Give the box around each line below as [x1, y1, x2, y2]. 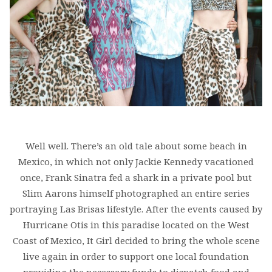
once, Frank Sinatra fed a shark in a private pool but [20, 171, 252, 184]
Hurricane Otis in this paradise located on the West [22, 219, 250, 231]
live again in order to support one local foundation [23, 250, 249, 263]
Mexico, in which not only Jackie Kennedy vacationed [18, 155, 254, 168]
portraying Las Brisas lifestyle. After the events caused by [10, 203, 262, 216]
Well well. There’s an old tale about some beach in [25, 140, 247, 152]
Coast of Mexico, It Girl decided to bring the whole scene [12, 234, 260, 247]
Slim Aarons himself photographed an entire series [22, 187, 250, 200]
